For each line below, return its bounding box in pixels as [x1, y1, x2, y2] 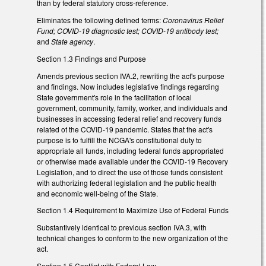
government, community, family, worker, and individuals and [37, 102, 227, 113]
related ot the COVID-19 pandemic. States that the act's [37, 123, 213, 134]
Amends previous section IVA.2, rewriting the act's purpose [37, 70, 224, 81]
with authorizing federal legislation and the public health [37, 177, 217, 188]
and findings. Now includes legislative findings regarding [37, 81, 219, 91]
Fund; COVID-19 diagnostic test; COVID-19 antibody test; [37, 26, 218, 36]
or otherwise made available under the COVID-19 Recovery [37, 156, 228, 166]
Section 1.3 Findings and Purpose [37, 53, 146, 64]
